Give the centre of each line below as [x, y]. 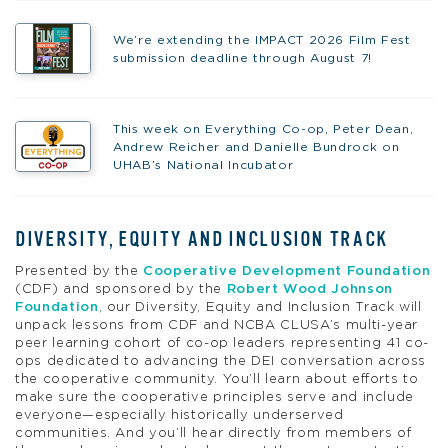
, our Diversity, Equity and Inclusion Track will [260, 307]
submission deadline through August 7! [244, 57]
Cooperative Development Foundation [287, 271]
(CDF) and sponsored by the [121, 289]
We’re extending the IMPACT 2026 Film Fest [261, 39]
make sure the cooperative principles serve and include [215, 397]
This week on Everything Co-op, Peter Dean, [263, 128]
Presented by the [79, 271]
